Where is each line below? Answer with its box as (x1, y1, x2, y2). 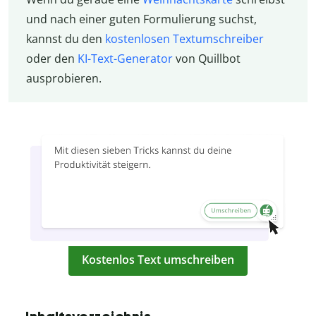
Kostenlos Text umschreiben (82, 251, 234, 267)
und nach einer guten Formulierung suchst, (25, 11, 257, 27)
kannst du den (25, 30, 105, 47)
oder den (25, 50, 78, 66)
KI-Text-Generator (77, 50, 173, 66)
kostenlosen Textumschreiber (104, 30, 264, 47)
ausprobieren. (25, 70, 102, 86)
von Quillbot (172, 50, 241, 66)
